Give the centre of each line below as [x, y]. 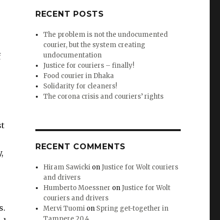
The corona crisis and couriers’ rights [104, 97]
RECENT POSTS [69, 14]
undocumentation [73, 55]
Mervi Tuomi [64, 209]
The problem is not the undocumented [106, 35]
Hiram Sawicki [67, 167]
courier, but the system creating [95, 45]
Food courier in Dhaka [79, 76]
